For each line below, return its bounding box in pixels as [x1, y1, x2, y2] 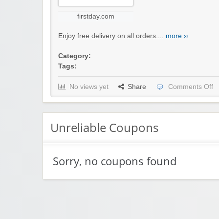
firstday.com [77, 13, 114, 21]
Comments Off [168, 83, 213, 91]
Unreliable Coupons [50, 119, 158, 136]
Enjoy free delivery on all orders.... [58, 32, 166, 40]
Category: [58, 52, 91, 60]
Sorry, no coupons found [53, 154, 176, 169]
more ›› [166, 32, 189, 40]
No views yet [69, 83, 109, 91]
